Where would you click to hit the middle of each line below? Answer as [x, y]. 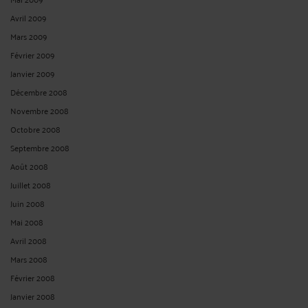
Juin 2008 [27, 203]
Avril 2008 [29, 240]
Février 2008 [33, 277]
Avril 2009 [29, 17]
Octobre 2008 [35, 129]
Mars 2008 [29, 258]
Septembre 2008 [40, 147]
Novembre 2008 [40, 110]
